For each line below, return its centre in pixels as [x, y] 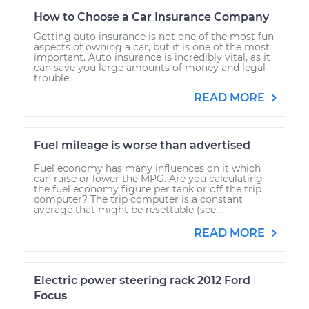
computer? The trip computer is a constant [138, 199]
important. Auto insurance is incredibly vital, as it [152, 57]
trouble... [54, 78]
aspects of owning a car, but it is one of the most [152, 47]
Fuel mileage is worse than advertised [142, 145]
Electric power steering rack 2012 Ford [142, 280]
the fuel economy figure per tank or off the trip [148, 189]
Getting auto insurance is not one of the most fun [154, 36]
